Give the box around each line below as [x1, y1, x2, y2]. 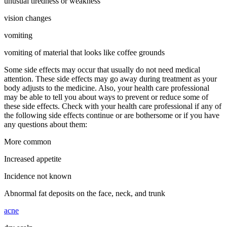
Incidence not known [4, 171, 71, 180]
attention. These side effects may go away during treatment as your [4, 74, 217, 83]
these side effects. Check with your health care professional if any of [4, 101, 221, 110]
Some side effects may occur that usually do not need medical [4, 65, 200, 74]
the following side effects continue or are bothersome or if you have [4, 110, 219, 120]
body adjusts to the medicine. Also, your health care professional [4, 83, 209, 92]
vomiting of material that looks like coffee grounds [4, 48, 165, 57]
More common [4, 137, 51, 146]
